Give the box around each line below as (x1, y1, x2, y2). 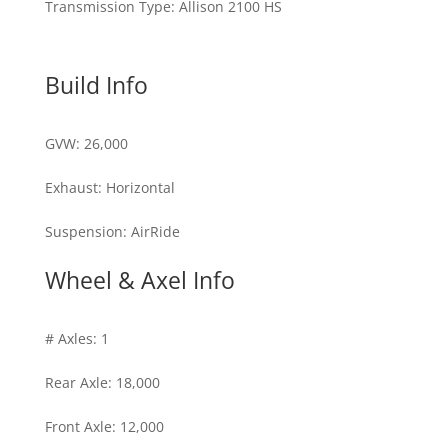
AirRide (130, 222, 180, 242)
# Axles (44, 329, 93, 349)
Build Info (44, 69, 148, 102)
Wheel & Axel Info (44, 264, 235, 297)
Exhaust (44, 178, 98, 198)
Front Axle (44, 417, 112, 437)
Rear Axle (44, 373, 108, 393)
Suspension (44, 222, 123, 242)
